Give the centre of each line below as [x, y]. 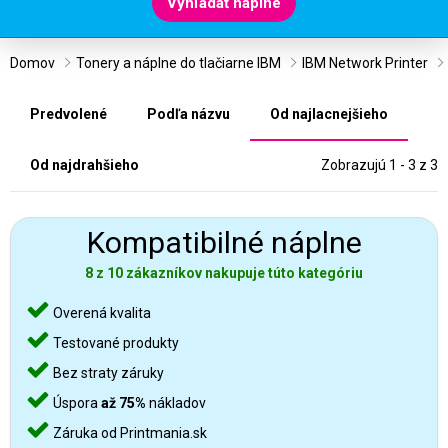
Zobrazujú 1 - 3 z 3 [379, 165]
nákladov [176, 403]
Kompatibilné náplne [224, 242]
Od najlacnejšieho [329, 114]
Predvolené [68, 114]
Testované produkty [114, 343]
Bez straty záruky [107, 373]
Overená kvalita [100, 313]
